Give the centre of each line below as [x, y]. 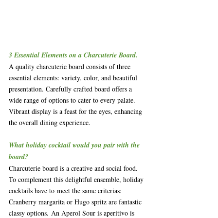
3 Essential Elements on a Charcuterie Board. [73, 55]
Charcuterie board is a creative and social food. [74, 168]
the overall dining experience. [50, 122]
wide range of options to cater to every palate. [73, 100]
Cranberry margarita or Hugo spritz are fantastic [76, 201]
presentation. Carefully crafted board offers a [71, 89]
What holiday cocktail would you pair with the [75, 145]
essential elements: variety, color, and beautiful [74, 77]
